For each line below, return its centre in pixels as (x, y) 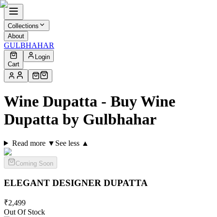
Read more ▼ (33, 143)
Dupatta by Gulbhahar (80, 119)
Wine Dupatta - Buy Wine (90, 101)
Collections (23, 26)
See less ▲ (72, 143)
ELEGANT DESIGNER (54, 183)
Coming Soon (34, 163)
